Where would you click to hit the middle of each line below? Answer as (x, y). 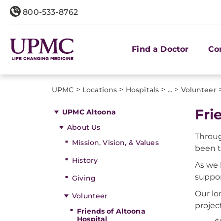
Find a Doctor (160, 49)
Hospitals (142, 90)
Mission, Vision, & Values (115, 143)
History (85, 160)
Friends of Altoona (111, 211)
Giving (84, 178)
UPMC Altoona (89, 112)
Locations (100, 90)
